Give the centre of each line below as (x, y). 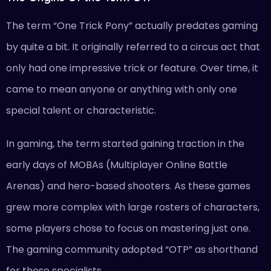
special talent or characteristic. (81, 110)
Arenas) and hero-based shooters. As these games (128, 186)
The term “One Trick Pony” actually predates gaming (132, 26)
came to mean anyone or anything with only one (122, 89)
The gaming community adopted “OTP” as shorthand (132, 250)
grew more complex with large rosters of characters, (133, 207)
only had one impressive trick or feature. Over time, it (132, 68)
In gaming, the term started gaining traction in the (125, 144)
